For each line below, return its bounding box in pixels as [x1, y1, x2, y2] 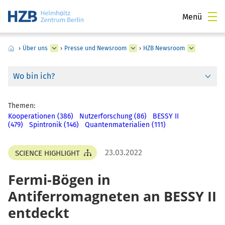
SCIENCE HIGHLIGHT [15, 149, 80, 158]
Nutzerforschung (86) [79, 112, 147, 121]
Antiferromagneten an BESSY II [8, 187, 216, 206]
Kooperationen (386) [8, 112, 73, 121]
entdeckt [8, 203, 69, 222]
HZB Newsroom [143, 45, 185, 52]
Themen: [8, 101, 35, 110]
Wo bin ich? [13, 71, 55, 81]
